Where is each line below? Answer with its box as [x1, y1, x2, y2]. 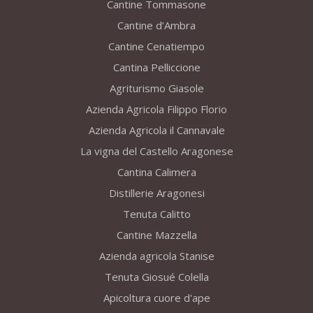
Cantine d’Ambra [117, 18, 196, 33]
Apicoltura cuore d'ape [103, 291, 210, 305]
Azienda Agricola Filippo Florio [86, 102, 227, 117]
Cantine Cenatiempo [108, 39, 205, 54]
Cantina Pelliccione [112, 60, 201, 75]
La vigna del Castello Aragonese [80, 144, 233, 159]
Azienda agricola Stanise [99, 249, 214, 263]
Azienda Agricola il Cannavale [88, 123, 225, 138]
